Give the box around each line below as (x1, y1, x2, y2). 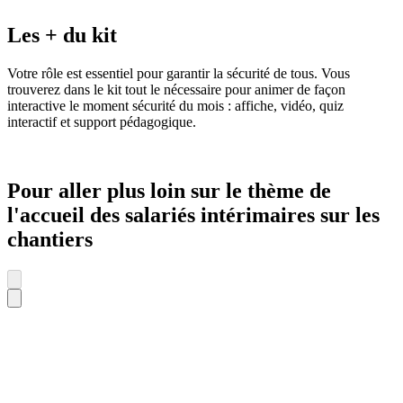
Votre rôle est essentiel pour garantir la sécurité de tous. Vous (7, 65, 350, 81)
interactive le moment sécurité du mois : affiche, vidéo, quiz (7, 97, 344, 113)
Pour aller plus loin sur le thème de (7, 178, 331, 202)
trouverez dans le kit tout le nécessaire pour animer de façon (7, 81, 345, 97)
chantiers (7, 227, 93, 251)
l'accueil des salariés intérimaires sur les (7, 202, 380, 227)
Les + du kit (7, 22, 117, 47)
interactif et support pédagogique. (7, 113, 196, 130)
